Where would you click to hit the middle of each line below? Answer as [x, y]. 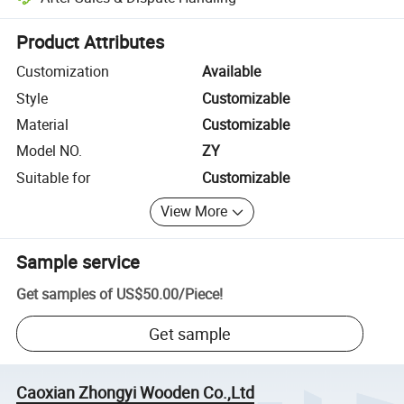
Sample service [78, 262]
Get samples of [65, 294]
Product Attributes [91, 42]
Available [231, 72]
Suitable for [54, 177]
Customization [63, 72]
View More [194, 211]
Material [43, 124]
